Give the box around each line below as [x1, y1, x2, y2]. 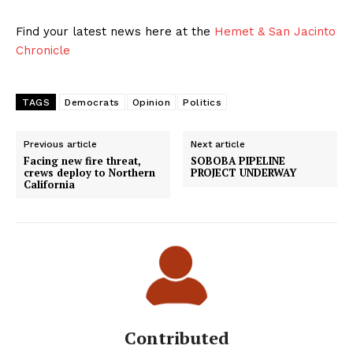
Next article [191, 139, 246, 150]
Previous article [24, 139, 97, 150]
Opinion [132, 97, 170, 109]
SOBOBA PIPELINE [191, 154, 286, 169]
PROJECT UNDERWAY [191, 165, 297, 180]
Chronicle [16, 43, 70, 58]
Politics [183, 97, 221, 109]
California [24, 177, 75, 192]
